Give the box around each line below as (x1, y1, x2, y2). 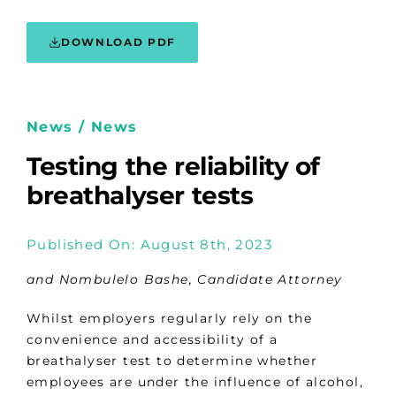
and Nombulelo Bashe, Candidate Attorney (27, 271, 343, 288)
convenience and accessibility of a (27, 331, 278, 348)
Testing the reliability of (27, 151, 321, 182)
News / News (27, 118, 138, 136)
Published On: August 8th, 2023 (27, 235, 272, 253)
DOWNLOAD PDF (61, 35, 177, 49)
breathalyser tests (27, 180, 254, 211)
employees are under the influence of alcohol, (27, 374, 363, 391)
